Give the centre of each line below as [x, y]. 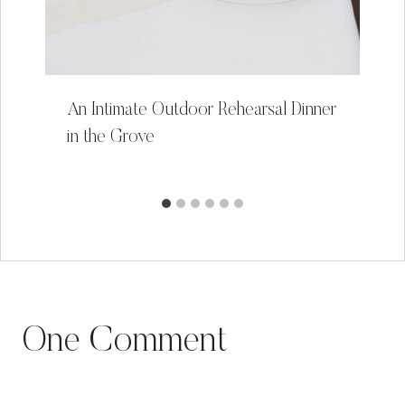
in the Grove [111, 137]
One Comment [124, 342]
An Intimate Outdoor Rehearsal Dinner [202, 110]
